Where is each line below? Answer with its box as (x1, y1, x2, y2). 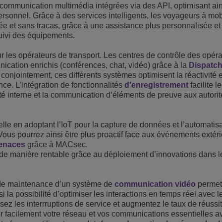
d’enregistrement (124, 81, 188, 89)
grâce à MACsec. (25, 140, 88, 149)
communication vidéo (114, 180, 196, 188)
